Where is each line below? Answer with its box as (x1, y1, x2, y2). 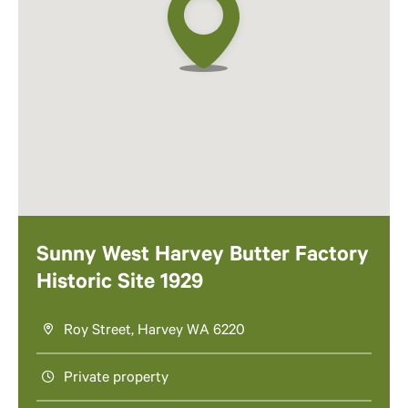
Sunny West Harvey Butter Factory (36, 245, 369, 270)
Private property (64, 371, 168, 388)
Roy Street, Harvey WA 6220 (64, 323, 245, 341)
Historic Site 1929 (36, 272, 203, 297)
